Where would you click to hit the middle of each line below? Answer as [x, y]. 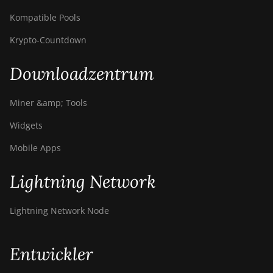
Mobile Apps [35, 148]
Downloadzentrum [82, 74]
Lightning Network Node [59, 211]
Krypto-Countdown [48, 40]
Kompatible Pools [45, 17]
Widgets [26, 125]
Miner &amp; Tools [48, 103]
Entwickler [51, 254]
